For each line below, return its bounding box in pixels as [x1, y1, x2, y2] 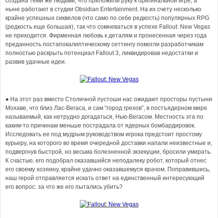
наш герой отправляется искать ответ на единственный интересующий [5, 175, 204, 182]
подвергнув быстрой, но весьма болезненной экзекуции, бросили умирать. [5, 148, 212, 155]
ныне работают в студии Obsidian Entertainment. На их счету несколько [5, 6, 201, 13]
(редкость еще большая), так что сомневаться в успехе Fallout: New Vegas [5, 23, 210, 30]
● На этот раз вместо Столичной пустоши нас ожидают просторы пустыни [5, 96, 212, 103]
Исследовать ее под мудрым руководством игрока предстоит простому [5, 131, 202, 138]
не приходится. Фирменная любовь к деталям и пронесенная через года [5, 32, 207, 39]
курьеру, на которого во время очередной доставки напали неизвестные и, [5, 140, 212, 146]
